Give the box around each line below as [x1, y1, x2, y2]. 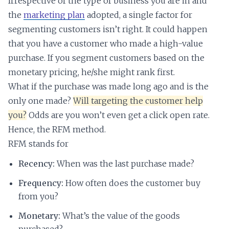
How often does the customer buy [63, 178, 200, 189]
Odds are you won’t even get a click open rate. [27, 110, 210, 121]
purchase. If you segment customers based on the [8, 53, 204, 63]
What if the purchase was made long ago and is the [8, 81, 209, 92]
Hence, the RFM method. [8, 124, 106, 135]
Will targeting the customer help [73, 96, 203, 106]
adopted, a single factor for [85, 10, 192, 20]
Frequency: [18, 178, 63, 189]
